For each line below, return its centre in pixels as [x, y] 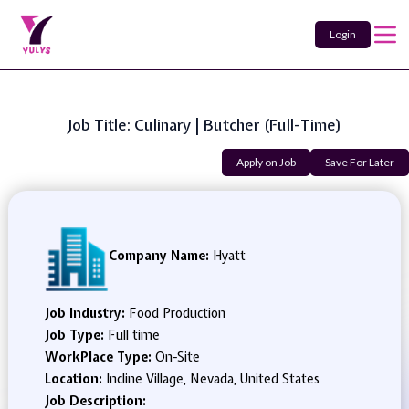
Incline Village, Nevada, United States [212, 379]
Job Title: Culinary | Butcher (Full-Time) [204, 125]
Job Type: [76, 335]
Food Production [177, 313]
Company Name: [158, 256]
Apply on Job [266, 162]
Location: [75, 379]
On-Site [177, 357]
